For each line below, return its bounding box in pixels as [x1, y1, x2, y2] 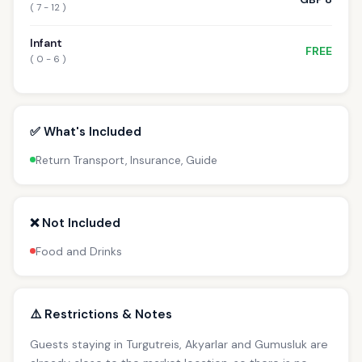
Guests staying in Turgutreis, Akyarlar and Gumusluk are [30, 336, 328, 351]
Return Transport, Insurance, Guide [36, 153, 217, 167]
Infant [30, 36, 62, 50]
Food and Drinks [36, 244, 122, 259]
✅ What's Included [30, 123, 141, 140]
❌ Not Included [30, 214, 120, 231]
